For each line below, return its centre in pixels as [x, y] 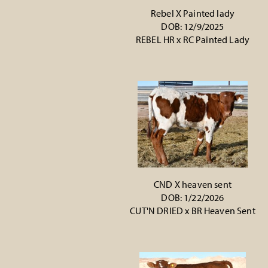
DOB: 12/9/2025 [193, 26]
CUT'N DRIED [157, 211]
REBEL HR [155, 39]
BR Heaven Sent [223, 211]
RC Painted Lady [216, 39]
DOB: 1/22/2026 [193, 197]
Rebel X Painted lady [193, 13]
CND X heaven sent [193, 184]
